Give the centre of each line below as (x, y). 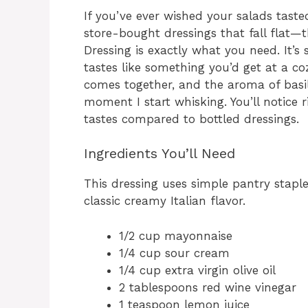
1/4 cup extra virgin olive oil (197, 270)
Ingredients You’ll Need (159, 154)
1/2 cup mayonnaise (176, 235)
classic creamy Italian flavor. (165, 201)
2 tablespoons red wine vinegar (208, 287)
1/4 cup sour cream (174, 253)
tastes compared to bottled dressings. (191, 119)
